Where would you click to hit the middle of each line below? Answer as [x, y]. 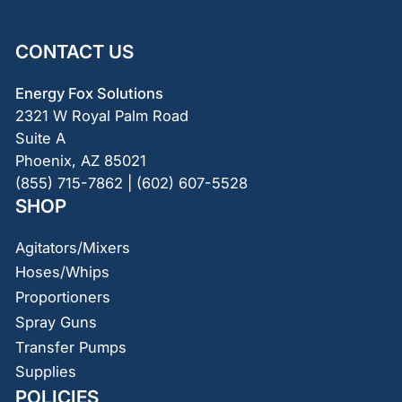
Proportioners [62, 297]
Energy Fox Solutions [89, 93]
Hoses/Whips [62, 272]
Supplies [45, 372]
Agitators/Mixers [72, 247]
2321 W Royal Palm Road [101, 115]
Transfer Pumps [70, 347]
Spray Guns [56, 322]
